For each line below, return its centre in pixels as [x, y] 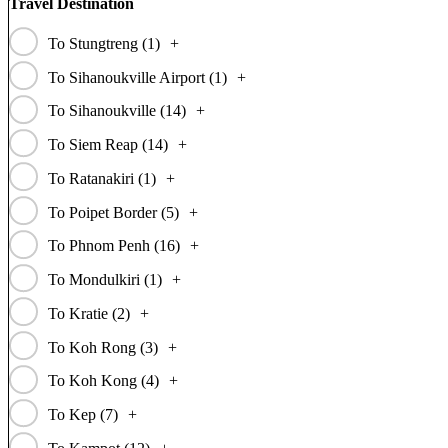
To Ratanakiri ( [95, 178]
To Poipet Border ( [106, 212]
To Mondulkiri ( [98, 279]
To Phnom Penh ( [103, 246]
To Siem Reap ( [97, 144]
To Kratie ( [82, 313]
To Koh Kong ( [96, 381]
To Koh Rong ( [96, 347]
